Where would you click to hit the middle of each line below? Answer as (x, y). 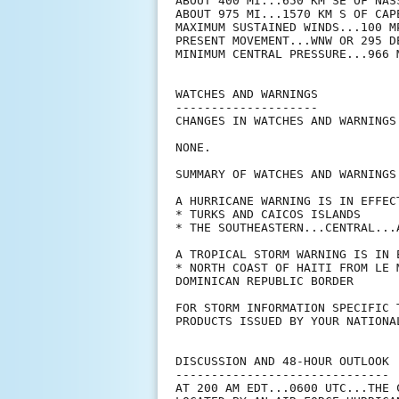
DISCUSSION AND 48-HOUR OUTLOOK (282, 362)
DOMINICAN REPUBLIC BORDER (265, 281)
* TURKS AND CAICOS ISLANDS (268, 215)
